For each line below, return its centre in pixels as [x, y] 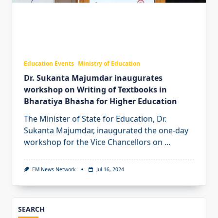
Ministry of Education [109, 63]
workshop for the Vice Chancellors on [93, 142]
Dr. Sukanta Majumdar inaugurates [93, 78]
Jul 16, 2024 [110, 169]
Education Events [49, 63]
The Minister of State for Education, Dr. [95, 118]
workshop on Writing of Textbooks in [95, 89]
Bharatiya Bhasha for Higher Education [100, 101]
